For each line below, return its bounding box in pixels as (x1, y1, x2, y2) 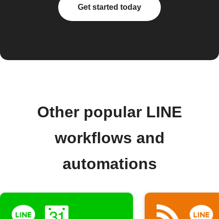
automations (62, 155, 157, 173)
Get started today (78, 3, 141, 11)
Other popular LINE (37, 103, 182, 121)
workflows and (54, 129, 165, 147)
